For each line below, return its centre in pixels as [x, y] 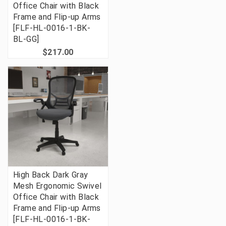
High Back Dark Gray [51, 175]
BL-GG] [26, 39]
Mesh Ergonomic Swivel [58, 186]
